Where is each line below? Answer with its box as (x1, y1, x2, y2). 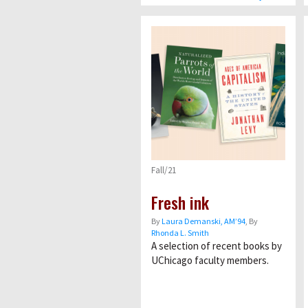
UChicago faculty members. (151, 253, 269, 267)
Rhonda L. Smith (151, 227, 209, 238)
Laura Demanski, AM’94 (162, 215, 245, 226)
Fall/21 (151, 164, 176, 176)
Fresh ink (151, 189, 209, 214)
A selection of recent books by (151, 239, 282, 252)
